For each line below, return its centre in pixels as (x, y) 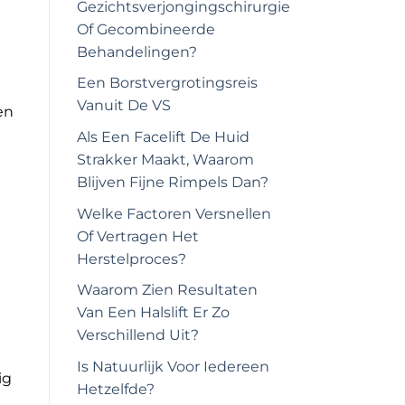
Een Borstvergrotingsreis (167, 83)
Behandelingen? (137, 52)
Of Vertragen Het (137, 236)
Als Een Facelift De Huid (163, 137)
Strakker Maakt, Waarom (165, 160)
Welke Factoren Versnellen (174, 213)
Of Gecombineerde (146, 29)
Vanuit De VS (123, 106)
